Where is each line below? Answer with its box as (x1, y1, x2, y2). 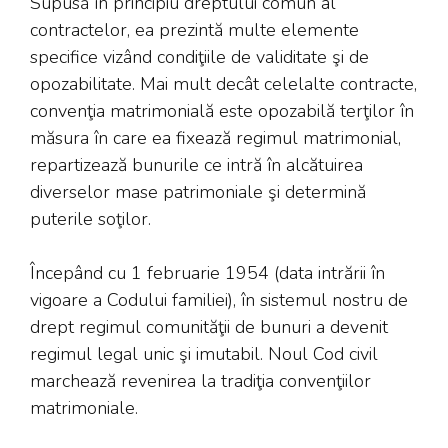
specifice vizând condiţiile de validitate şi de (30, 45, 369, 70)
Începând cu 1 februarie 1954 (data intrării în (30, 261, 385, 286)
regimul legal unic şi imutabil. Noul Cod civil (30, 342, 378, 367)
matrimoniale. (30, 396, 138, 421)
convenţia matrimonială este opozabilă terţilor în (30, 99, 414, 124)
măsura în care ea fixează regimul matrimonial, (30, 126, 401, 151)
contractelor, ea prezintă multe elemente (30, 18, 359, 43)
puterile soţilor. (30, 207, 151, 232)
